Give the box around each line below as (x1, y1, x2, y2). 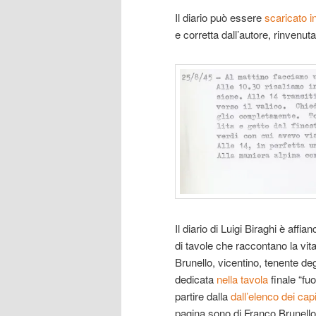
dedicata (175, 271, 217, 286)
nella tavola (217, 271, 268, 286)
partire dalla (175, 288, 231, 303)
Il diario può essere (175, 9, 265, 25)
